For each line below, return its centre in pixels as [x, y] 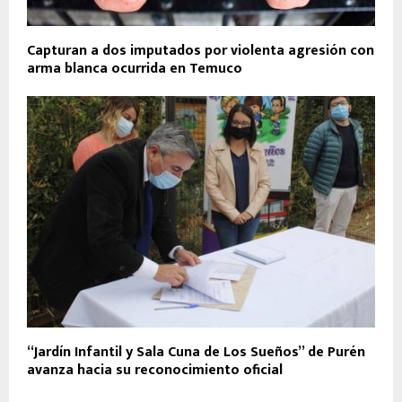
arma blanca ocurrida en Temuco [135, 68]
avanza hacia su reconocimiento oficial [155, 371]
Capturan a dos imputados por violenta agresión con [201, 50]
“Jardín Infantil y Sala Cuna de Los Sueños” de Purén [196, 353]
